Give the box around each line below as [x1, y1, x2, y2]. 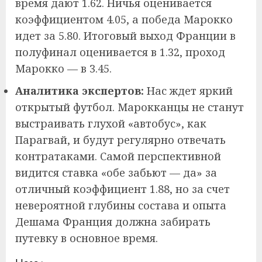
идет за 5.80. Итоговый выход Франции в [15, 28, 236, 43]
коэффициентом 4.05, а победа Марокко [15, 12, 233, 26]
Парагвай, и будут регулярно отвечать [15, 132, 226, 147]
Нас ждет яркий [144, 83, 233, 98]
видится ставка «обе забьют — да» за [15, 165, 217, 180]
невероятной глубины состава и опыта [15, 198, 226, 212]
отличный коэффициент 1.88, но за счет [15, 181, 230, 196]
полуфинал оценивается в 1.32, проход [15, 44, 225, 59]
